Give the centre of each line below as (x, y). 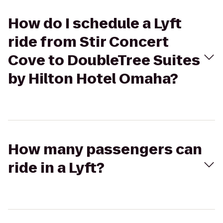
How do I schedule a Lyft (95, 24)
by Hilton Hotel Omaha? (93, 79)
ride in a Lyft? (56, 168)
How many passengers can (105, 150)
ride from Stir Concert (88, 42)
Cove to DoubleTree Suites (104, 60)
